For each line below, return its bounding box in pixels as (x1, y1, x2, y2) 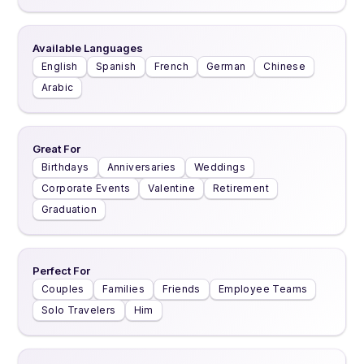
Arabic (41, 81, 74, 93)
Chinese (263, 60, 306, 72)
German (206, 60, 246, 72)
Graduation (41, 203, 97, 215)
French (154, 60, 189, 72)
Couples (41, 283, 84, 295)
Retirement (213, 182, 270, 194)
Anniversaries (106, 161, 176, 173)
